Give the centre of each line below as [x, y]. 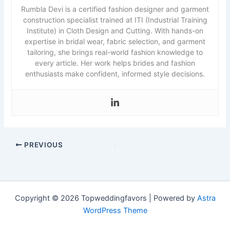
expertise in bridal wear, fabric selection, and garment [115, 42]
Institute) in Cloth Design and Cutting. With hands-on [115, 31]
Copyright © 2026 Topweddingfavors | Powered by [106, 198]
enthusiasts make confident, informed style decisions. [115, 74]
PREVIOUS [43, 145]
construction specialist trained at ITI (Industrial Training [115, 20]
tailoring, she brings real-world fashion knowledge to [115, 52]
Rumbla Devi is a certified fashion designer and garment [115, 9]
